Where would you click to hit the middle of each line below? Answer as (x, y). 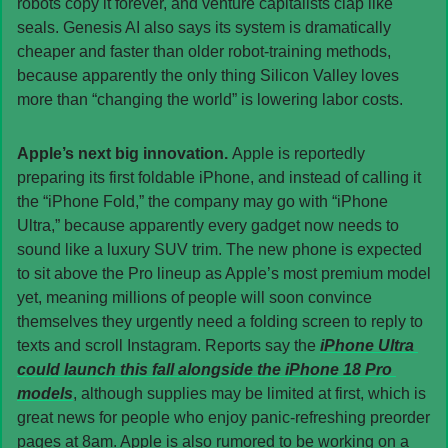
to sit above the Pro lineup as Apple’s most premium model (224, 273)
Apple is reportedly (298, 153)
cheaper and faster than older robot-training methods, (204, 51)
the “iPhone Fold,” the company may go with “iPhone (202, 201)
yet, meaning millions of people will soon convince (194, 297)
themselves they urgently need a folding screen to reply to (220, 321)
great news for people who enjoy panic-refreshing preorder (223, 417)
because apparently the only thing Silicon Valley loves (208, 75)
